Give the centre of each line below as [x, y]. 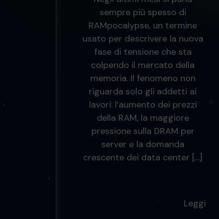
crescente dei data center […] [143, 157]
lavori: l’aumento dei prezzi [143, 105]
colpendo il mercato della [143, 65]
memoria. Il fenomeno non [143, 78]
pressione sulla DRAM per [143, 131]
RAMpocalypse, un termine [143, 25]
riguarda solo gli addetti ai [143, 91]
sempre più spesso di [143, 12]
